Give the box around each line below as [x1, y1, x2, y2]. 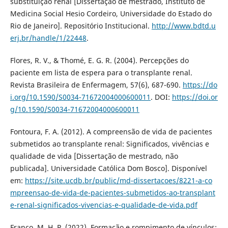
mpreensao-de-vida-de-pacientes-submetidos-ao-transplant [10, 188, 215, 198]
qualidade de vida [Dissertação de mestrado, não [10, 151, 178, 161]
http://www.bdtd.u [151, 21, 216, 31]
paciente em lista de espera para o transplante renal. [10, 68, 192, 78]
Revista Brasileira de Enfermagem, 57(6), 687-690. [10, 80, 183, 90]
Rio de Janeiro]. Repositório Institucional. [10, 21, 152, 31]
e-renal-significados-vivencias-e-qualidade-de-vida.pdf [10, 200, 197, 210]
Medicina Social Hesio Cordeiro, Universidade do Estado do [10, 9, 212, 19]
